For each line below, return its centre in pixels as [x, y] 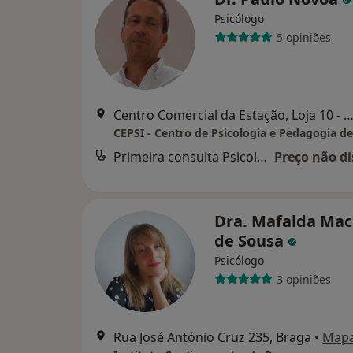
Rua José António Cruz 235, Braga [212, 338]
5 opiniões [303, 37]
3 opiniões [303, 279]
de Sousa [251, 241]
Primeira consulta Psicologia [262, 157]
